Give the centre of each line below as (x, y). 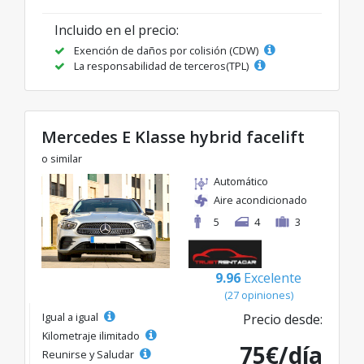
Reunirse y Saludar (89, 354)
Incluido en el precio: (117, 30)
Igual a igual (71, 317)
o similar (62, 158)
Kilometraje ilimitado (92, 336)
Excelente (273, 278)
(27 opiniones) (258, 295)
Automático (241, 181)
